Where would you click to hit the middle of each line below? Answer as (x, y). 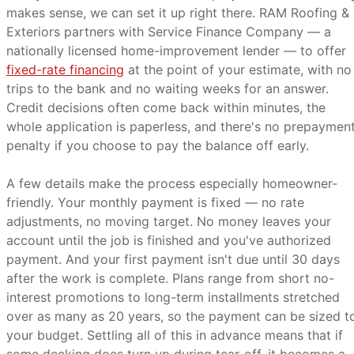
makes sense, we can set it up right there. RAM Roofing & (178, 13)
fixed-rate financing (65, 70)
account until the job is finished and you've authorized (169, 240)
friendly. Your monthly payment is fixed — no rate (155, 202)
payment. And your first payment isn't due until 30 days (173, 259)
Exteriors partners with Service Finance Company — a (169, 32)
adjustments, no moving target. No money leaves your (169, 221)
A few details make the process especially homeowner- (172, 183)
